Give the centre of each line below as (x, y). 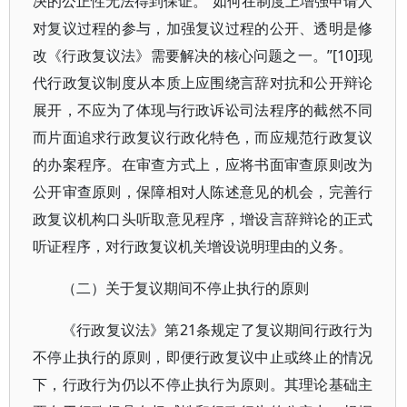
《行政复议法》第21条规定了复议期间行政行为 (218, 330)
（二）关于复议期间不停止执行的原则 (185, 288)
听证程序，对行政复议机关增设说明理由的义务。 (193, 246)
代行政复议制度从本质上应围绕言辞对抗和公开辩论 (203, 83)
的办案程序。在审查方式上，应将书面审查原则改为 (203, 164)
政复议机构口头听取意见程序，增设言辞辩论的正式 (203, 219)
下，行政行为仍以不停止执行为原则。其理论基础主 (203, 384)
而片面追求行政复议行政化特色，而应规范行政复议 (203, 137)
